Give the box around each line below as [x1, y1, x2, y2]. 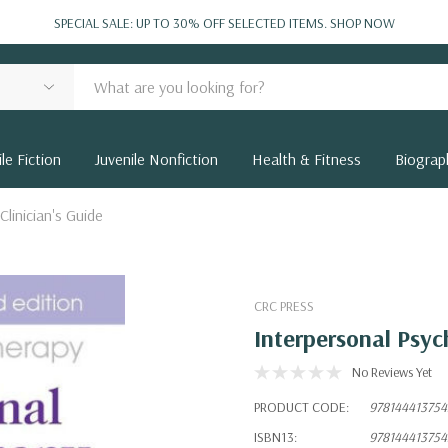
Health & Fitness [252, 149, 361, 169]
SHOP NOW [329, 14, 395, 32]
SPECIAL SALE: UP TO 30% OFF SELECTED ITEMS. [53, 14, 330, 32]
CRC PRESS [254, 297, 314, 315]
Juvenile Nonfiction [95, 149, 218, 169]
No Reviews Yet [352, 363, 432, 381]
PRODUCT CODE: [254, 398, 349, 416]
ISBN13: [254, 428, 297, 446]
